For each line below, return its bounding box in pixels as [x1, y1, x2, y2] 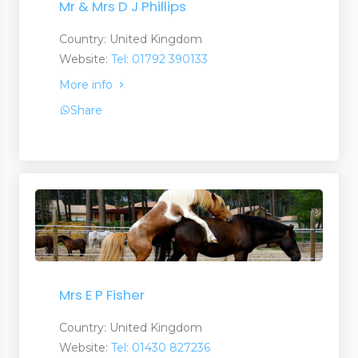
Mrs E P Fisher [59, 285, 145, 305]
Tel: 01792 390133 [111, 51, 208, 66]
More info [59, 77, 116, 92]
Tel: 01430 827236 [111, 340, 210, 356]
